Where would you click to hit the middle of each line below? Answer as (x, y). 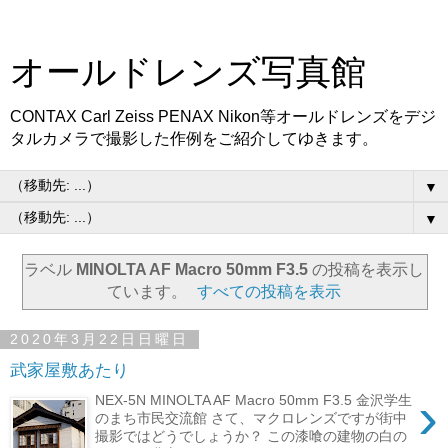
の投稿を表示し (366, 269)
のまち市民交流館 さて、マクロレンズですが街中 (251, 417)
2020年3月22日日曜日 (99, 339)
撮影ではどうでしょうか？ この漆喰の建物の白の (251, 435)
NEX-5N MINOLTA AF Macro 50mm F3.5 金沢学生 (254, 399)
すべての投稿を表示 (269, 291)
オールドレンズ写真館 (188, 72)
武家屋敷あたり (69, 370)
